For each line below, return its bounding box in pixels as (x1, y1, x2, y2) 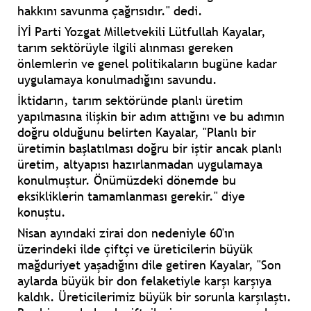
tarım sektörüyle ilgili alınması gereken (17, 40, 233, 56)
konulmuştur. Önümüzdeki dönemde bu (17, 172, 236, 189)
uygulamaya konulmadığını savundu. (17, 72, 217, 88)
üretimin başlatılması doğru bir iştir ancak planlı (17, 140, 282, 157)
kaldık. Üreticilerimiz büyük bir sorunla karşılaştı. (17, 289, 292, 305)
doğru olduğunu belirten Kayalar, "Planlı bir (17, 124, 256, 141)
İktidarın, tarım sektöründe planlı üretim (17, 92, 243, 109)
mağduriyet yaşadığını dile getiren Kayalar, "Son (17, 257, 281, 274)
